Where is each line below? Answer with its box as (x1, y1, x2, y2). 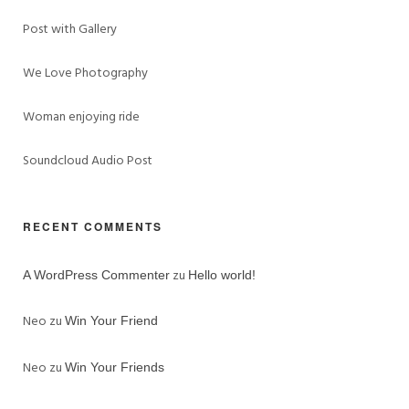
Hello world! (188, 267, 256, 283)
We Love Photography (23, 63, 148, 85)
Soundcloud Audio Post (23, 151, 152, 173)
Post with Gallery (23, 19, 117, 41)
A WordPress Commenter (23, 267, 170, 283)
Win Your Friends (65, 360, 164, 375)
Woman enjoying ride (23, 107, 140, 129)
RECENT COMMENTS (23, 218, 163, 236)
